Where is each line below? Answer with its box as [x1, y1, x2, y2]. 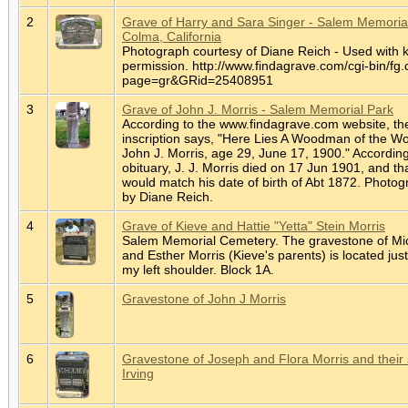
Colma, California [122, 28, 221, 44]
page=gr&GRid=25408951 [122, 72, 277, 87]
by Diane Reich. [122, 189, 217, 204]
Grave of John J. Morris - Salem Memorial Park [122, 101, 393, 117]
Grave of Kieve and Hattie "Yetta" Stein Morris [122, 218, 385, 233]
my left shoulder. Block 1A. [122, 261, 278, 277]
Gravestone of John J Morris [122, 291, 286, 306]
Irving [122, 365, 154, 381]
